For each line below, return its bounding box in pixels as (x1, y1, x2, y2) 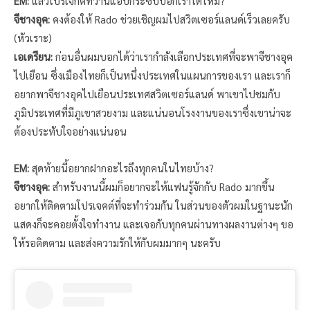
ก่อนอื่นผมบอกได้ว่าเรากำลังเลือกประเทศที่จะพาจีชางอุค (53, 49, 293, 63)
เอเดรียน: (14, 49, 53, 63)
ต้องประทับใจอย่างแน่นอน (14, 124, 127, 138)
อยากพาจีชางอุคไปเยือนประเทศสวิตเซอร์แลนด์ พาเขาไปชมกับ (14, 86, 280, 100)
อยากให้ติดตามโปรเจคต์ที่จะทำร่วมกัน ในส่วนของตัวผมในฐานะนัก (14, 198, 293, 212)
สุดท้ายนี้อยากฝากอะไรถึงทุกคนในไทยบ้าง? (29, 161, 214, 174)
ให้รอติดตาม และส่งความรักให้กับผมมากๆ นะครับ (14, 235, 221, 249)
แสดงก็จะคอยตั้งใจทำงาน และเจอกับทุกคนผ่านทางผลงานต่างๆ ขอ (14, 217, 293, 230)
